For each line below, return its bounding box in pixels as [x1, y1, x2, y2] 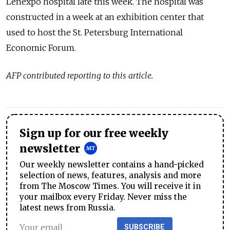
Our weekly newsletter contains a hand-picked [20, 160, 204, 170]
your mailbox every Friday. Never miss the [20, 192, 187, 202]
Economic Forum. [6, 43, 78, 53]
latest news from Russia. [20, 203, 116, 213]
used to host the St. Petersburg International [6, 27, 183, 38]
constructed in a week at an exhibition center [6, 12, 188, 23]
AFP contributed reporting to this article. [6, 70, 153, 81]
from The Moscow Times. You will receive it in [20, 181, 201, 191]
